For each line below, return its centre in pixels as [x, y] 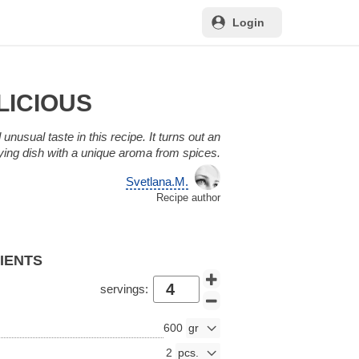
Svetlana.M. [157, 181]
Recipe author [188, 198]
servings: [124, 289]
